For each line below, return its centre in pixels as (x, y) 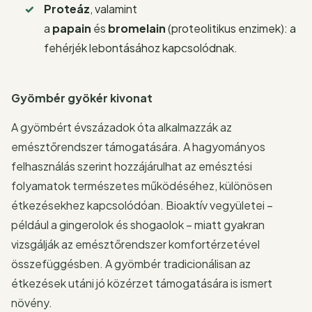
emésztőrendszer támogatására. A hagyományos (138, 146)
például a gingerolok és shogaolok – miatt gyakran (138, 224)
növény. (32, 302)
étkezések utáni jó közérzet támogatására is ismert (142, 283)
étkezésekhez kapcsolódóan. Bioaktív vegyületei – (142, 205)
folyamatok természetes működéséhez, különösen (142, 185)
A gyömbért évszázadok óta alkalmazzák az (122, 127)
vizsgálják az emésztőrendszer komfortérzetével (135, 244)
